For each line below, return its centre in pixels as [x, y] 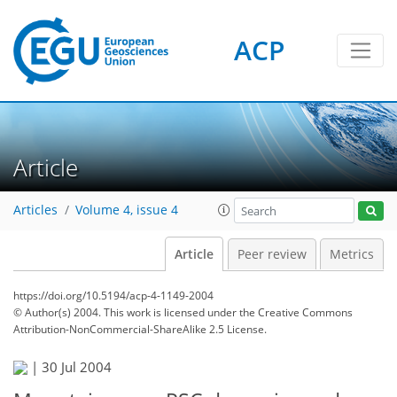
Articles [35, 210]
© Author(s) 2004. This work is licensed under [126, 312]
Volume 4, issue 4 [127, 210]
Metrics [352, 254]
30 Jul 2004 [77, 367]
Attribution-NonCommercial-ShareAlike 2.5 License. [140, 329]
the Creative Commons [296, 312]
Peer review [272, 254]
